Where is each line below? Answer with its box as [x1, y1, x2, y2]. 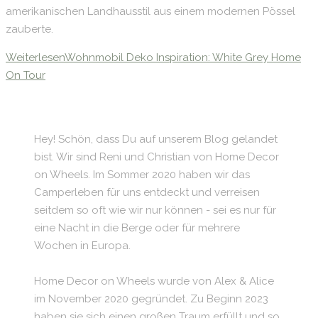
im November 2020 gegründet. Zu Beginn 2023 [34, 292, 268, 305]
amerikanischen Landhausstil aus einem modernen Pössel [6, 4, 295, 18]
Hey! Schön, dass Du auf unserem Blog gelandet [34, 132, 278, 146]
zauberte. [6, 22, 53, 35]
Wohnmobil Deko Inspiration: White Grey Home [65, 50, 301, 64]
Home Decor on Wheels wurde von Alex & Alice [34, 274, 274, 287]
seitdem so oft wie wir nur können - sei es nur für [34, 203, 276, 216]
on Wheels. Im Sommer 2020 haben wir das [34, 168, 250, 181]
